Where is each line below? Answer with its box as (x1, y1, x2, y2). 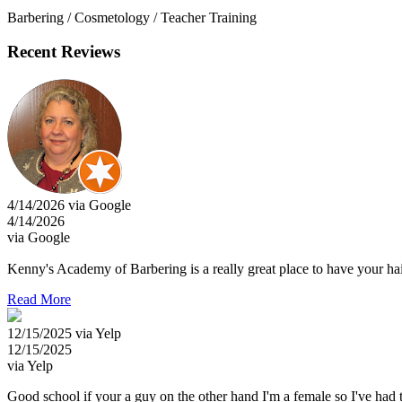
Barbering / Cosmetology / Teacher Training (7, 9, 257, 25)
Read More (7, 291, 71, 307)
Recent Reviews (7, 42, 120, 62)
